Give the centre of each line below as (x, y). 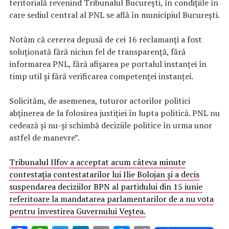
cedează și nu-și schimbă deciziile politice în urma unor (111, 125)
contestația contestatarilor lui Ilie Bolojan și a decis (104, 175)
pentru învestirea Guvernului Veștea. (77, 211)
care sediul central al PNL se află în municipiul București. (114, 15)
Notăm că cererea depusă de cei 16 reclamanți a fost (106, 40)
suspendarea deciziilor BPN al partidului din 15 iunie (106, 187)
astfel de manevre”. (44, 138)
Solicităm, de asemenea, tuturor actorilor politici (100, 101)
